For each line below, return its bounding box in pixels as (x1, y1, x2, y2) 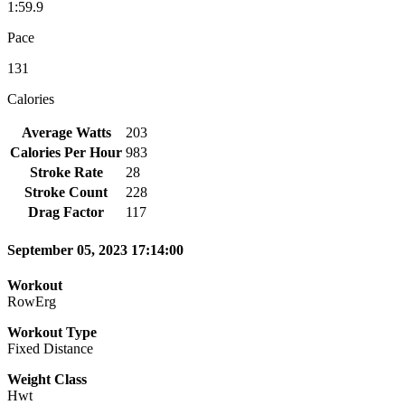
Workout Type (7, 325, 97, 341)
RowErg (7, 294, 56, 310)
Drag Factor (28, 203, 104, 220)
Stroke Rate (29, 164, 103, 180)
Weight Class (7, 372, 87, 388)
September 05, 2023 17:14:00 (7, 242, 184, 259)
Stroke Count (24, 184, 108, 200)
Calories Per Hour (10, 144, 122, 160)
